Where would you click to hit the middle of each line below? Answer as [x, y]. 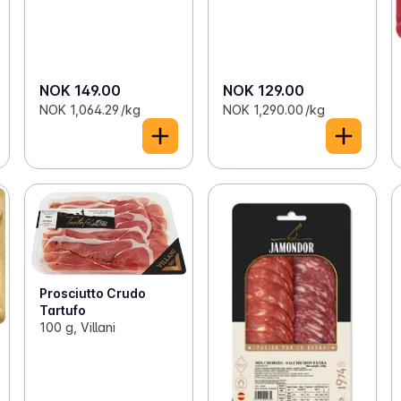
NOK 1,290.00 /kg [273, 109]
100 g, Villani [77, 327]
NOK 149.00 [80, 90]
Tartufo [62, 310]
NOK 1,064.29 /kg [90, 109]
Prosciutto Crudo [92, 293]
